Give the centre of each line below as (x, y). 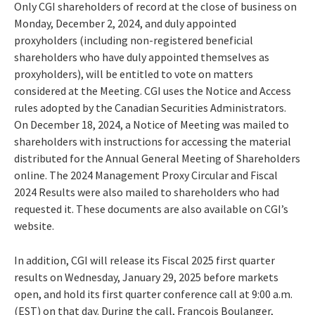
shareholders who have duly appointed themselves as (142, 57)
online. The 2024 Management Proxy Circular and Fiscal (146, 175)
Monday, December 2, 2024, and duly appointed (125, 23)
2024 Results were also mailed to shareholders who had (147, 192)
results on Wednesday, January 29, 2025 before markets (146, 277)
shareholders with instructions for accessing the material (153, 141)
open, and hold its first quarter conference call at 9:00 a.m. (153, 294)
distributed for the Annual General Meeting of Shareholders (157, 158)
